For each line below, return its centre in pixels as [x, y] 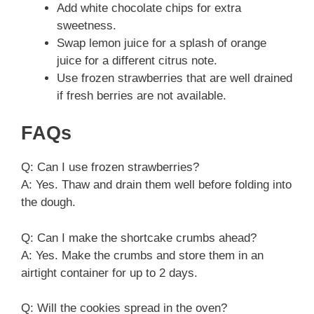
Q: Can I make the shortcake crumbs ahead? [139, 238]
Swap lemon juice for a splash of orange [162, 43]
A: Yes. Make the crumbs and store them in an [142, 255]
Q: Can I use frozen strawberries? [110, 168]
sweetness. [87, 25]
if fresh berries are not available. [142, 95]
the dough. [48, 203]
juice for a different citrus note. [137, 60]
